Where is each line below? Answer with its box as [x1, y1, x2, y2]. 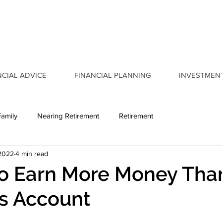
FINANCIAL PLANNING [74, 71, 151, 79]
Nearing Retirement [37, 111, 99, 120]
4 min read [15, 149, 48, 158]
